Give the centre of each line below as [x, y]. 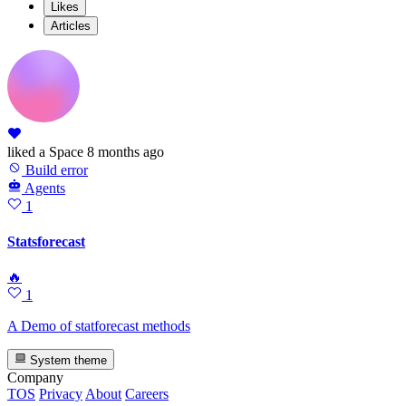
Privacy [61, 393]
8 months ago [126, 151]
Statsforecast [46, 242]
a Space [59, 151]
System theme [67, 360]
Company [35, 377]
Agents [45, 188]
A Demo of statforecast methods [99, 326]
